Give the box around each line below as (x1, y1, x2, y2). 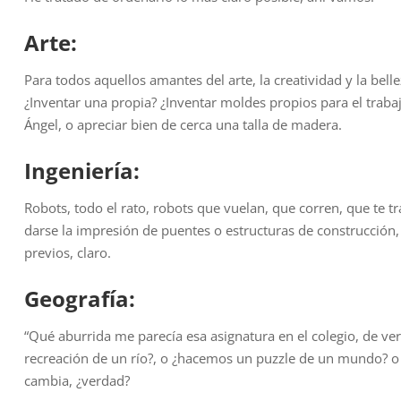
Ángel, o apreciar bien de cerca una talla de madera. (24, 115, 342, 134)
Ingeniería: (24, 156, 140, 186)
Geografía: (24, 284, 135, 314)
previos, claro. (24, 243, 111, 262)
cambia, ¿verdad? (24, 371, 130, 390)
